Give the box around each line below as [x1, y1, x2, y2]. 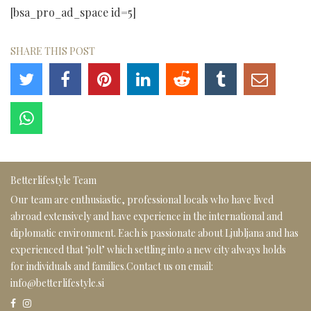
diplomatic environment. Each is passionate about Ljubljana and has [10, 226, 299, 240]
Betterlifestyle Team [10, 174, 96, 187]
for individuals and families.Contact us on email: [10, 260, 213, 274]
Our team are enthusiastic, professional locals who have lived [10, 193, 274, 207]
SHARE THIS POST [10, 44, 95, 58]
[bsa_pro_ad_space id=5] [10, 5, 136, 20]
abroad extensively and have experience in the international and [10, 210, 283, 224]
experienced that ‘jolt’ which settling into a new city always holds [10, 243, 286, 257]
